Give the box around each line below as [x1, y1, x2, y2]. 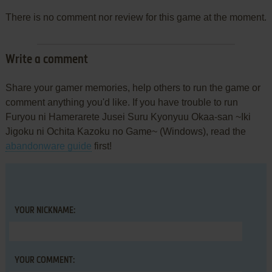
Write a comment [5, 54, 88, 67]
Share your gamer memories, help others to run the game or [5, 83, 260, 93]
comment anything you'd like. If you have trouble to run [5, 97, 238, 108]
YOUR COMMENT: [14, 256, 75, 265]
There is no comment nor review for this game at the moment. [5, 12, 267, 23]
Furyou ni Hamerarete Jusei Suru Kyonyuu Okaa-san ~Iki [5, 112, 251, 123]
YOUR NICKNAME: [14, 206, 75, 216]
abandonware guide [5, 141, 92, 152]
